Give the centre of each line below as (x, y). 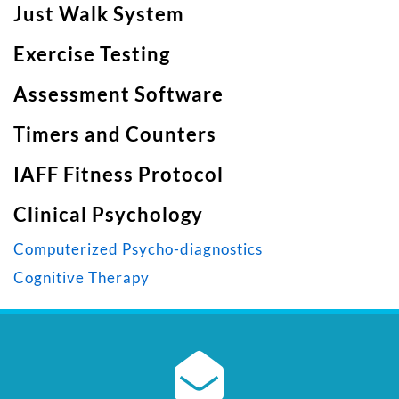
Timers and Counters (115, 134)
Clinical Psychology (108, 214)
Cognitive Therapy (81, 277)
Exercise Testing (92, 53)
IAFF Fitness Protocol (118, 174)
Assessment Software (118, 94)
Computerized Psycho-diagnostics (138, 248)
